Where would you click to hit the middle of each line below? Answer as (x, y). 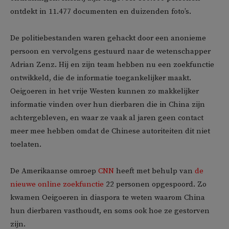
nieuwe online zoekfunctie (57, 185)
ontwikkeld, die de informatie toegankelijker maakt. (101, 78)
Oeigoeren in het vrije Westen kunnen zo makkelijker (105, 91)
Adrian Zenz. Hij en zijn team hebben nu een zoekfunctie (112, 65)
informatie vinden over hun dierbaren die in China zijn (108, 105)
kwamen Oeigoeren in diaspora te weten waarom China (108, 198)
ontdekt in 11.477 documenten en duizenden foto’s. (101, 12)
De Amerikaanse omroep (54, 171)
